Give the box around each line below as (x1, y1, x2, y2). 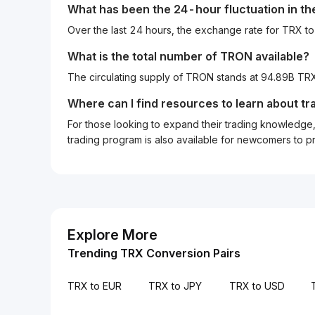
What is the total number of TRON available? (67, 49, 309, 63)
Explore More (67, 226, 157, 243)
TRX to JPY (148, 280, 202, 292)
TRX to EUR (67, 280, 122, 292)
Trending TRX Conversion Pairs (67, 246, 240, 260)
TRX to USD (229, 280, 285, 292)
